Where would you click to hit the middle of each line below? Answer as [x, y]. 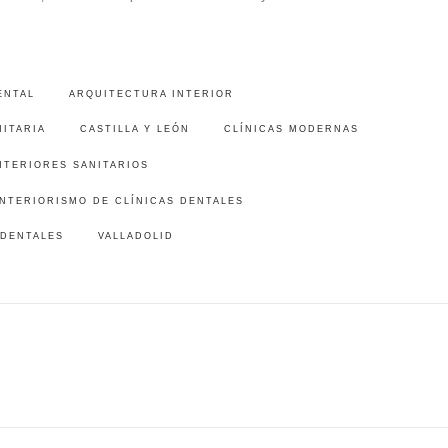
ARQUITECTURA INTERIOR [151, 93]
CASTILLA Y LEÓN [134, 129]
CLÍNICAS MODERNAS [291, 129]
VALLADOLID [135, 236]
